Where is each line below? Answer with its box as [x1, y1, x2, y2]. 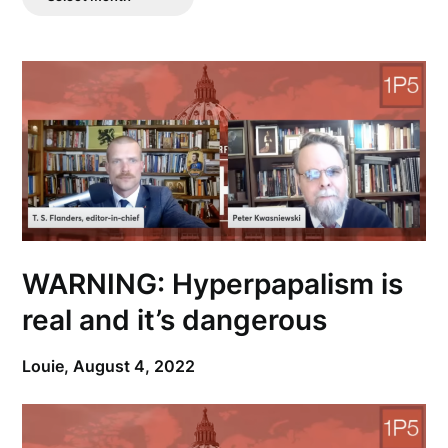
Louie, [22, 355, 74, 376]
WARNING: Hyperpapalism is [22, 266, 404, 301]
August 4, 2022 [73, 355, 196, 376]
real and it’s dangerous [22, 302, 328, 337]
